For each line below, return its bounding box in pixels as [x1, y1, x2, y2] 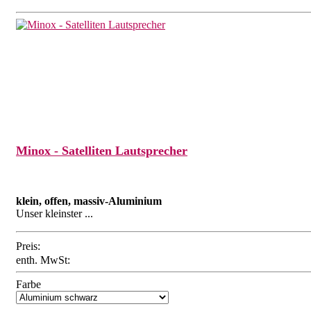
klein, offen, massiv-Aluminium [16, 194, 162, 207]
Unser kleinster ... [16, 207, 93, 219]
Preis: [16, 240, 40, 253]
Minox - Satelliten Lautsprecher [16, 144, 187, 158]
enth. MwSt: [16, 253, 70, 266]
